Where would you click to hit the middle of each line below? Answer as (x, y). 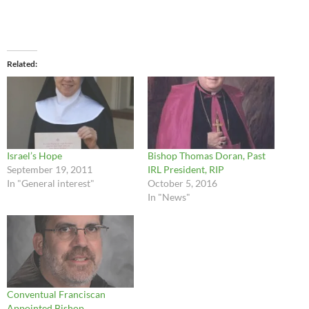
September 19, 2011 (50, 170)
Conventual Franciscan (56, 295)
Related (21, 64)
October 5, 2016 (182, 183)
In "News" (169, 197)
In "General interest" (51, 183)
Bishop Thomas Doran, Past (207, 156)
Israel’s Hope (34, 156)
